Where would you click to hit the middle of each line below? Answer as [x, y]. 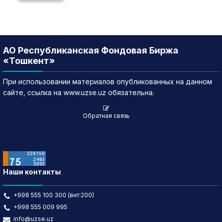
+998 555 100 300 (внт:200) [54, 195]
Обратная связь [106, 116]
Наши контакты [32, 172]
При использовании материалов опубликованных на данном [108, 82]
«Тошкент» [29, 61]
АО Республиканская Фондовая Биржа [91, 50]
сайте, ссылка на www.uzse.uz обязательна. [79, 92]
